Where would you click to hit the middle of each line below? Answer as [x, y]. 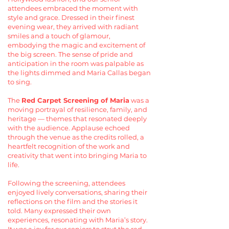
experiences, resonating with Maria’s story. [78, 220]
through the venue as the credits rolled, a [76, 137]
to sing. [20, 82]
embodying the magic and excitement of [76, 45]
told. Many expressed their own [59, 211]
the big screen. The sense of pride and [70, 54]
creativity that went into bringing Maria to [77, 155]
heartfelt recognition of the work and [69, 146]
